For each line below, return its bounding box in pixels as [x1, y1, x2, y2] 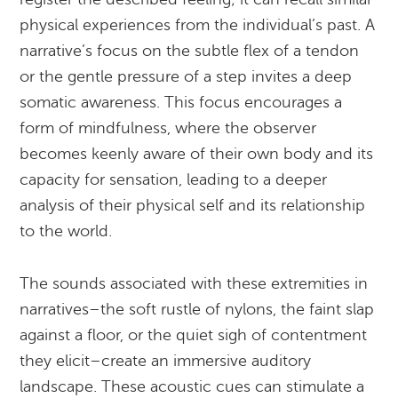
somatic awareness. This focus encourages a [20, 93, 343, 111]
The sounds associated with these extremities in [20, 275, 369, 292]
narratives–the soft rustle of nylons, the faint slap [20, 300, 375, 318]
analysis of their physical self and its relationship [20, 196, 366, 214]
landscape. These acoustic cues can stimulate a [20, 378, 365, 395]
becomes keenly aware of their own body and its [20, 145, 374, 163]
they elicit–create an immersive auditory [20, 352, 312, 370]
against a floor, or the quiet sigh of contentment [20, 326, 368, 344]
